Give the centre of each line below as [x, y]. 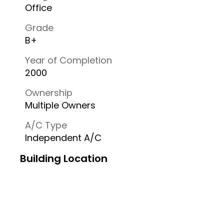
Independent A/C [63, 138]
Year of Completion [68, 60]
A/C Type [46, 125]
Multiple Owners [60, 105]
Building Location [64, 158]
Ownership [49, 93]
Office [38, 8]
